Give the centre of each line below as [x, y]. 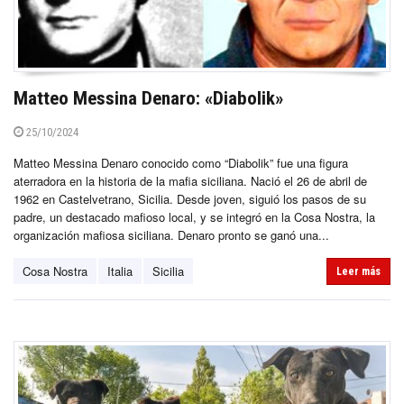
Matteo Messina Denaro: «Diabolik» [148, 99]
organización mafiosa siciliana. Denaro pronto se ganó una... [171, 235]
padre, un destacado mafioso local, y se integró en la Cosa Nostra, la [194, 217]
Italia [120, 271]
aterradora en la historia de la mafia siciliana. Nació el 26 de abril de [190, 181]
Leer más [358, 272]
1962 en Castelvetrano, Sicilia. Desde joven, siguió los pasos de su [190, 199]
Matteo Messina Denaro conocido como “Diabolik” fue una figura [181, 163]
